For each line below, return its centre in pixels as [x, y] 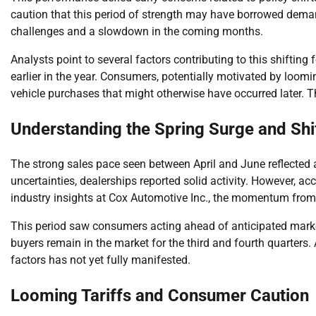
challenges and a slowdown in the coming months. [137, 31]
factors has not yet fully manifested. [101, 260]
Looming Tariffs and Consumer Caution [160, 295]
